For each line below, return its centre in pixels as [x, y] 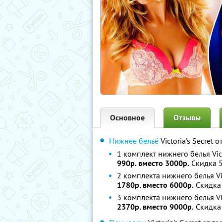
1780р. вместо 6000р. [155, 185]
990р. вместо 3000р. [153, 163]
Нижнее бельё [134, 141]
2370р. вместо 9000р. [155, 207]
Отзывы [187, 118]
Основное [127, 118]
